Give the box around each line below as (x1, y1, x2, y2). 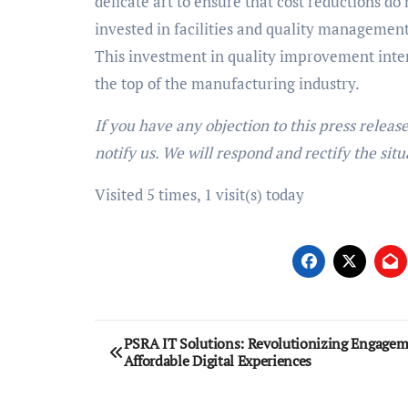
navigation (94, 354, 237, 393)
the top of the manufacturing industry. (95, 72, 360, 94)
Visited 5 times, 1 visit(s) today (95, 183, 304, 205)
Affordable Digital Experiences (123, 350, 312, 371)
